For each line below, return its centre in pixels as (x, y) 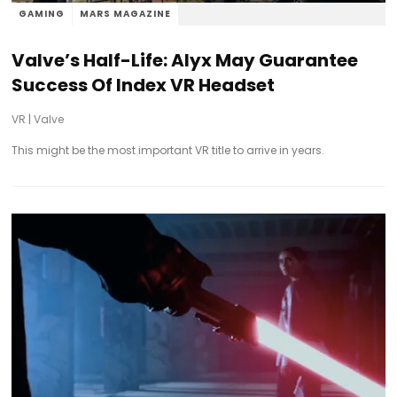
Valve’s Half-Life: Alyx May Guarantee (185, 60)
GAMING (42, 13)
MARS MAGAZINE (126, 13)
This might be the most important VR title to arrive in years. (168, 150)
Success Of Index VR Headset (144, 85)
